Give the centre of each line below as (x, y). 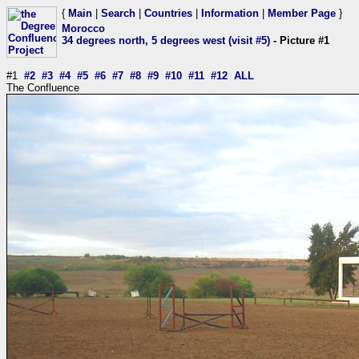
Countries (168, 13)
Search (118, 13)
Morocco (83, 28)
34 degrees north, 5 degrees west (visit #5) (166, 40)
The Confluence (43, 88)
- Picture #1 (300, 40)
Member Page (302, 13)
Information (230, 13)
